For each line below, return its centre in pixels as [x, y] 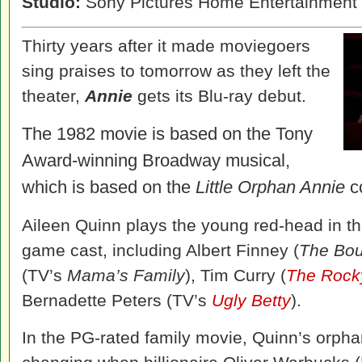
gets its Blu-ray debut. [219, 96]
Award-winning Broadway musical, [156, 160]
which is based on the [109, 187]
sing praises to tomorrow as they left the [176, 71]
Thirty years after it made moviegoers [166, 46]
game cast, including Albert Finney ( [160, 250]
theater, [53, 96]
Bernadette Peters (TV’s [117, 300]
